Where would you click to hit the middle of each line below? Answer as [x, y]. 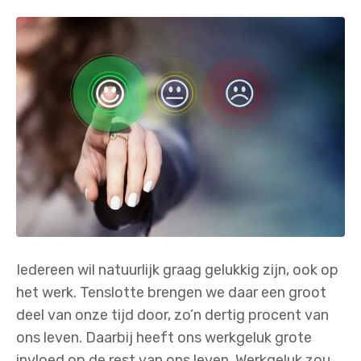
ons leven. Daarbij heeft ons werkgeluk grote [164, 338]
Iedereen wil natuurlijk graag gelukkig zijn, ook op [177, 270]
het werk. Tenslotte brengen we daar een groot [171, 293]
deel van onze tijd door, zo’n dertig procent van [172, 315]
